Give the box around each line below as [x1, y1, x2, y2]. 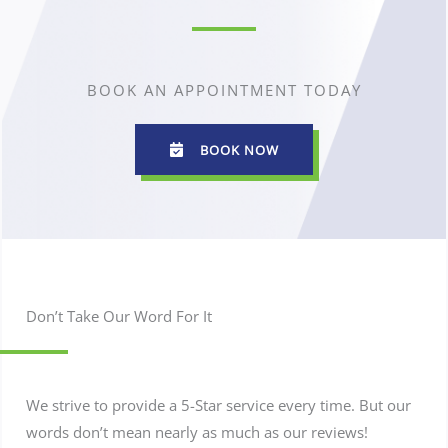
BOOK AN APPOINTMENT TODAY [86, 80, 362, 101]
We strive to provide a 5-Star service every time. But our [26, 395, 412, 416]
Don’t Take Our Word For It [26, 306, 213, 327]
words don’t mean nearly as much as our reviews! [26, 422, 369, 443]
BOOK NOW [200, 140, 279, 159]
